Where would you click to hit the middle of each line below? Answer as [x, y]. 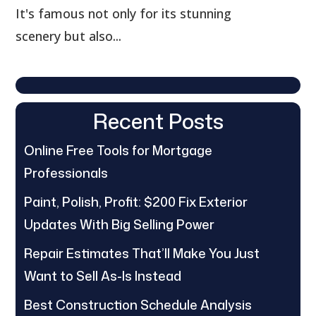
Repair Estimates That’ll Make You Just [142, 253]
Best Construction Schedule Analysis [138, 304]
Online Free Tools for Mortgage [119, 150]
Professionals [66, 172]
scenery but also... [69, 36]
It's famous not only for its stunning [124, 13]
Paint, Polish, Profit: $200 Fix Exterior [136, 201]
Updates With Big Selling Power [120, 224]
